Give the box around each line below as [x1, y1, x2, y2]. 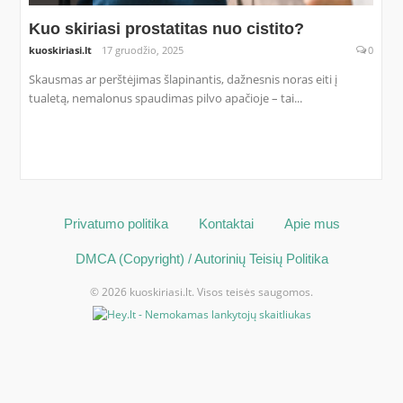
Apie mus [283, 216, 340, 232]
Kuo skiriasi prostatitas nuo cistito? [28, 20, 304, 39]
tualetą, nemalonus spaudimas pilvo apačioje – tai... [28, 90, 302, 107]
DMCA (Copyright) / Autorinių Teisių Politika [75, 251, 328, 267]
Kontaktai [198, 216, 254, 232]
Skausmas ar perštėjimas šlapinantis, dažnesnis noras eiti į [28, 71, 337, 88]
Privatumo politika [63, 216, 168, 232]
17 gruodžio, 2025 [102, 42, 184, 57]
